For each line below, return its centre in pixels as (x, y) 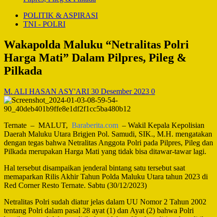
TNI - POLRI (44, 24)
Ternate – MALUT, (38, 125)
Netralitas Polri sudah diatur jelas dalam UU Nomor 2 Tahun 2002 (105, 201)
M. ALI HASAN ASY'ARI (47, 91)
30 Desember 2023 (121, 91)
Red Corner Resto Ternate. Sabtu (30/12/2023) (75, 185)
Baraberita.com (95, 125)
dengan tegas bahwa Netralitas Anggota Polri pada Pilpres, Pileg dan (108, 142)
